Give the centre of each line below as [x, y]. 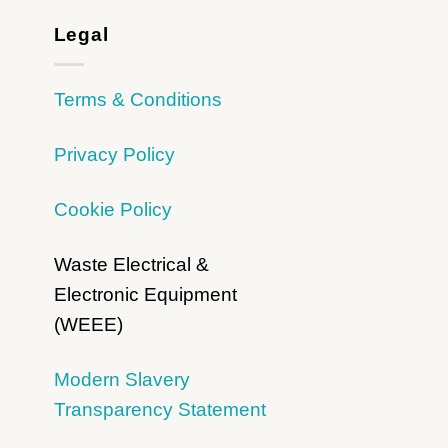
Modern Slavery [121, 379]
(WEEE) [88, 324]
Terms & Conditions [137, 100]
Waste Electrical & [131, 264]
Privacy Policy [114, 155]
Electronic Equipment [145, 294]
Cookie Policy [112, 209]
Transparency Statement [159, 409]
